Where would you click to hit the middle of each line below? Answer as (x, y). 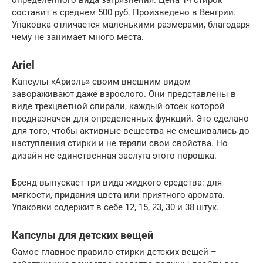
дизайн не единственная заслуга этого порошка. (114, 155)
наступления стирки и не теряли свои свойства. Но (120, 143)
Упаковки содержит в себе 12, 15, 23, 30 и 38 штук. (115, 207)
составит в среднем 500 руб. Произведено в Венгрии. (124, 12)
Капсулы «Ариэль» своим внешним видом (101, 81)
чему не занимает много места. (78, 37)
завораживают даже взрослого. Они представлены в (124, 94)
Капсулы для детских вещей (82, 235)
